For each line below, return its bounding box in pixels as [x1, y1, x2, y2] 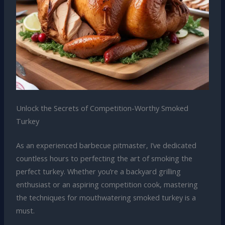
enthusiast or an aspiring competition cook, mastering [16, 179, 198, 190]
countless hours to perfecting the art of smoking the [16, 153, 192, 164]
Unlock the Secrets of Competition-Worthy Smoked [16, 103, 188, 114]
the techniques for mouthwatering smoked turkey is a [16, 192, 196, 203]
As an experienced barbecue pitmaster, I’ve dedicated [16, 140, 196, 151]
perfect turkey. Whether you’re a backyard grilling [16, 166, 181, 177]
